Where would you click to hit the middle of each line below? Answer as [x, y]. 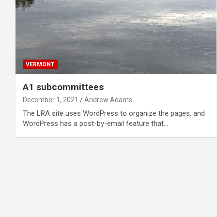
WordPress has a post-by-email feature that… [95, 123]
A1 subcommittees [63, 87]
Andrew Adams [108, 100]
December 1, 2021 [51, 100]
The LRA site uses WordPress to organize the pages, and [114, 113]
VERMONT [40, 64]
